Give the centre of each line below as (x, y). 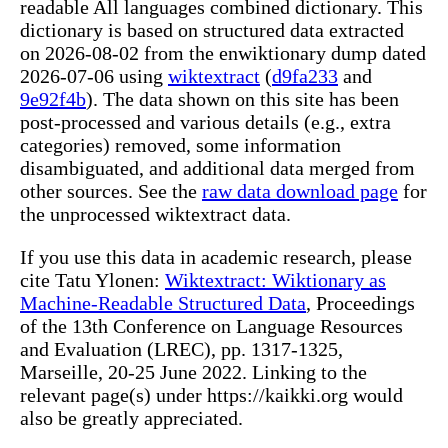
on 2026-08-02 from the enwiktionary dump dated (223, 53)
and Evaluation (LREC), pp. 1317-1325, (181, 349)
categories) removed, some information (180, 145)
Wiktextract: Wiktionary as (275, 280)
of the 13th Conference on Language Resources (211, 326)
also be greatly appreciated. (131, 418)
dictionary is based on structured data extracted (212, 30)
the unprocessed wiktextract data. (155, 214)
